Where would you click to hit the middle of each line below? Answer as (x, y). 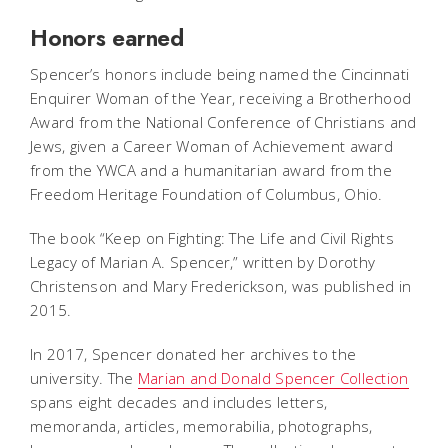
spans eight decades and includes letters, (179, 401)
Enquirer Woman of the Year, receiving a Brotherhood (221, 97)
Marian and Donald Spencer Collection (273, 377)
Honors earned (107, 37)
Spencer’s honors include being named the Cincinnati (220, 73)
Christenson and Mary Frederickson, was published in (221, 285)
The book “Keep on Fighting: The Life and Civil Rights (212, 237)
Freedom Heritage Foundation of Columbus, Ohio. (206, 193)
